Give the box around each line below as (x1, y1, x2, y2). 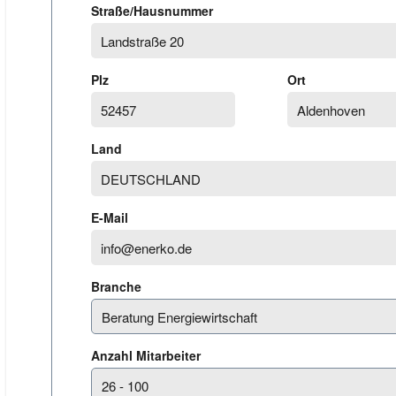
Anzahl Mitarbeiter (91, 346, 204, 364)
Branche (91, 278, 145, 295)
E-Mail (91, 209, 133, 226)
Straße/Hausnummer (91, 2, 217, 19)
